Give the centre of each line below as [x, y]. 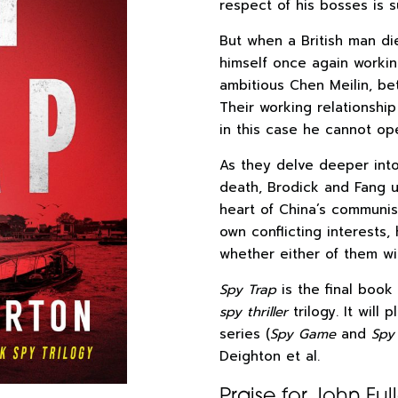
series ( [245, 334]
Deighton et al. [270, 356]
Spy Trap [248, 290]
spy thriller [254, 312]
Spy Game [303, 334]
